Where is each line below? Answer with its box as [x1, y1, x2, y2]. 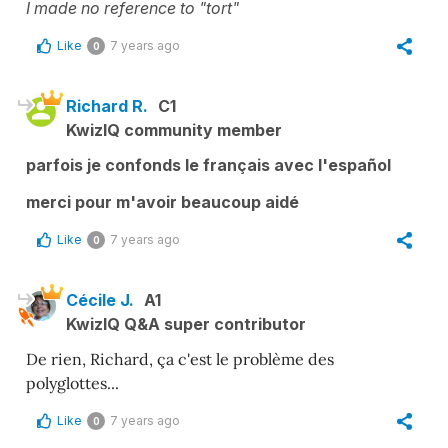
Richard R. [66, 95, 148, 116]
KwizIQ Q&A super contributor [66, 313, 306, 334]
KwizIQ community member [66, 119, 282, 140]
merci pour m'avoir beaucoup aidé [26, 191, 299, 212]
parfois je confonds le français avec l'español [26, 154, 391, 175]
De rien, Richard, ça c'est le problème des [26, 348, 334, 369]
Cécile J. [66, 289, 134, 310]
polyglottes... [26, 372, 119, 393]
